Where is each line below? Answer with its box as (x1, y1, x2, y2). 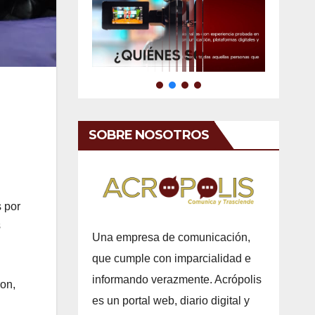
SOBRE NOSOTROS (88, 127, 209, 143)
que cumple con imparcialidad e (91, 252, 251, 264)
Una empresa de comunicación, (91, 231, 250, 243)
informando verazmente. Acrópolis (91, 273, 262, 285)
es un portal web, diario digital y (91, 294, 250, 307)
